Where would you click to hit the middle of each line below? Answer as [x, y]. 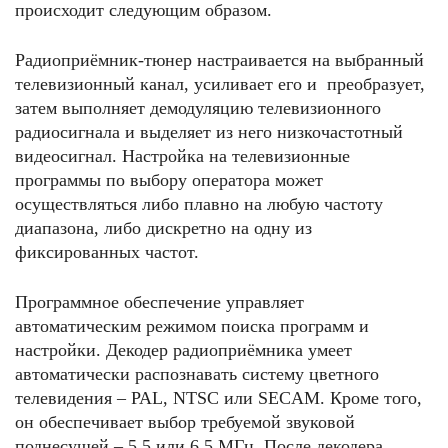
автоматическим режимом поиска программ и [192, 326]
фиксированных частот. [107, 252]
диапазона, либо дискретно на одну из [163, 228]
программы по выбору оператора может [169, 180]
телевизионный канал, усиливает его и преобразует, [220, 84]
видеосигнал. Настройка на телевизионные [182, 156]
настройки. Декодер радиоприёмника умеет [183, 350]
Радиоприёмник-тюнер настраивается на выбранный [219, 60]
